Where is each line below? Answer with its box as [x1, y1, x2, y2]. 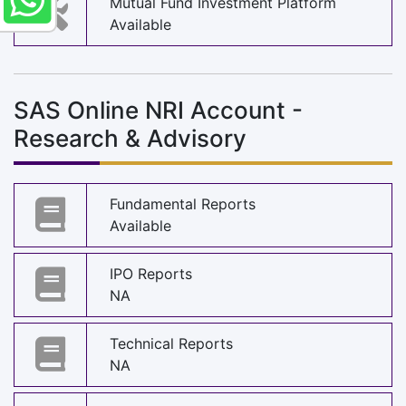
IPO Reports [110, 265, 192, 284]
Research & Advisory [14, 123, 246, 152]
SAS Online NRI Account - [14, 95, 303, 124]
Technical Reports [110, 334, 233, 353]
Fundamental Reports [110, 195, 256, 214]
